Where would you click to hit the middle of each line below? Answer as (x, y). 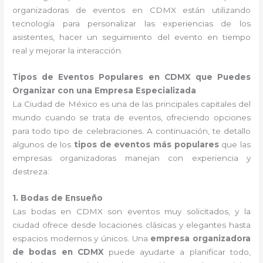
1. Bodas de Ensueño (58, 198)
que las (235, 145)
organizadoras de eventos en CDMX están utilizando (131, 10)
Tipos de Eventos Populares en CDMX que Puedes (131, 77)
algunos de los (43, 145)
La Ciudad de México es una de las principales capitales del (131, 104)
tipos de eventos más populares (146, 145)
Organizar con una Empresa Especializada (104, 91)
